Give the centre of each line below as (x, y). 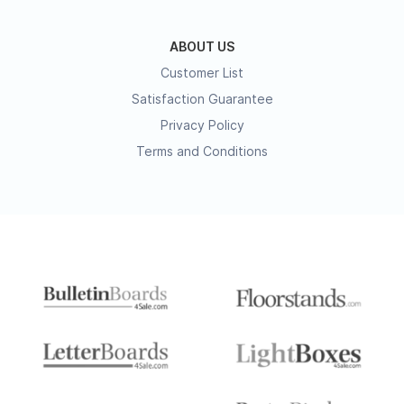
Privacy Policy (202, 125)
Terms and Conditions (202, 151)
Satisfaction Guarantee (202, 99)
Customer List (202, 73)
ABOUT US (202, 46)
